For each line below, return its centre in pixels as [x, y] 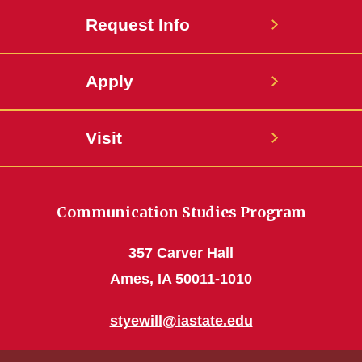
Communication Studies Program [181, 213]
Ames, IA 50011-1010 [181, 279]
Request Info [138, 25]
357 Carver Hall [181, 253]
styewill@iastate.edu [181, 321]
